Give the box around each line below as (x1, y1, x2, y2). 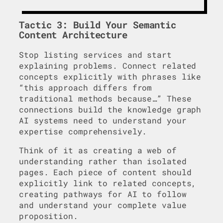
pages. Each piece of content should (19, 166, 192, 177)
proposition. (19, 210, 78, 221)
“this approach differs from (19, 82, 152, 93)
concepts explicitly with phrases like (19, 71, 202, 82)
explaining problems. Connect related (19, 60, 197, 71)
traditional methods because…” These (19, 93, 192, 104)
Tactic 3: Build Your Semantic (19, 19, 177, 31)
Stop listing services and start (19, 49, 172, 60)
